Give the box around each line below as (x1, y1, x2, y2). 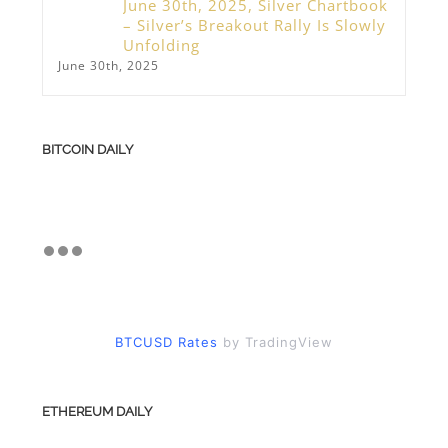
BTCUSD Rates (115, 334, 218, 351)
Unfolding (122, 34, 200, 55)
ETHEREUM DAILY (41, 404, 152, 420)
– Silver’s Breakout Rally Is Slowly (122, 14, 386, 35)
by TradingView (218, 334, 333, 351)
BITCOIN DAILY (41, 141, 133, 157)
